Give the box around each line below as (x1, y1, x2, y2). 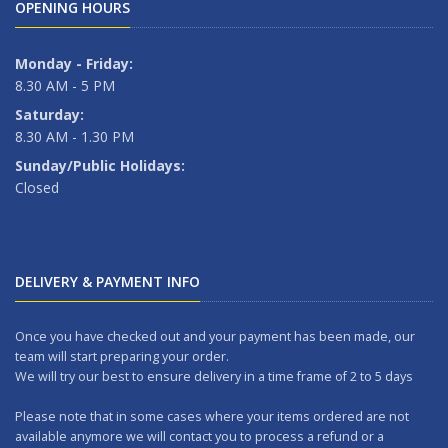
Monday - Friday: (15, 53, 133, 73)
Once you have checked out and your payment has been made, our (15, 327, 415, 345)
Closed (15, 177, 59, 197)
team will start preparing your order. (15, 347, 229, 365)
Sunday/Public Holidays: (15, 155, 185, 175)
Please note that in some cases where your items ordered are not (15, 407, 409, 425)
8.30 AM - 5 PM (15, 75, 115, 95)
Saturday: (15, 104, 84, 124)
